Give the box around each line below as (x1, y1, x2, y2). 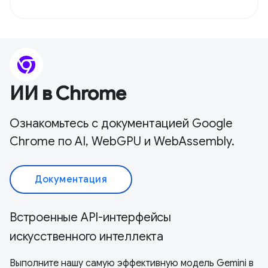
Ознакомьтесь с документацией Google (10, 116, 233, 132)
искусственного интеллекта (10, 229, 163, 245)
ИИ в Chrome (10, 81, 126, 106)
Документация (35, 173, 107, 186)
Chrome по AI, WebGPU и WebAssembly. (10, 134, 234, 150)
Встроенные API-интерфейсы (10, 210, 171, 226)
